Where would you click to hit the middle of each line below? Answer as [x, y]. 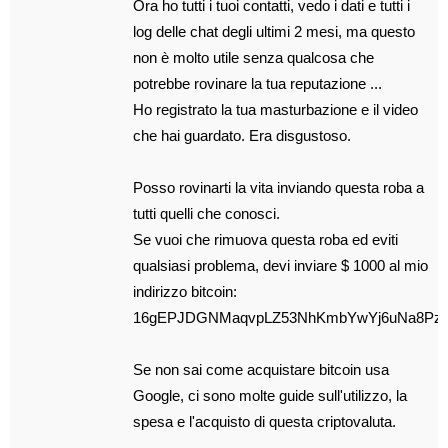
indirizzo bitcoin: [185, 291]
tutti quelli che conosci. [207, 213]
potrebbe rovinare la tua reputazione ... [258, 83]
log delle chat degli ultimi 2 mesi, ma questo [274, 31]
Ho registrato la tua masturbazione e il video [276, 109]
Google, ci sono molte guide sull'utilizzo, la [270, 395]
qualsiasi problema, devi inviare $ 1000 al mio [281, 265]
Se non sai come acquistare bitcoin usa [261, 369]
